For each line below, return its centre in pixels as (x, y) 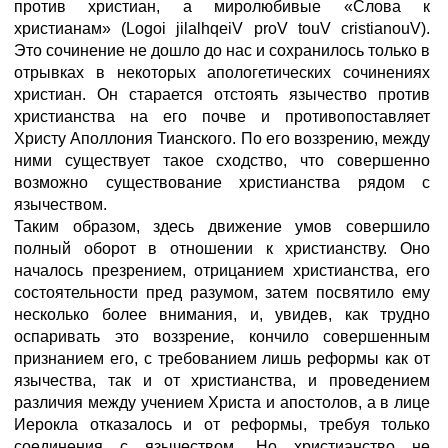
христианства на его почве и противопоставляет (222, 116)
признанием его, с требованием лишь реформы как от (222, 358)
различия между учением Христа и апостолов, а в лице (222, 402)
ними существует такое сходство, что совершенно (222, 160)
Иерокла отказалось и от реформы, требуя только (222, 424)
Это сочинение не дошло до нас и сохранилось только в (222, 50)
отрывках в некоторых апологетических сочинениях (222, 72)
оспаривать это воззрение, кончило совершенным (222, 336)
